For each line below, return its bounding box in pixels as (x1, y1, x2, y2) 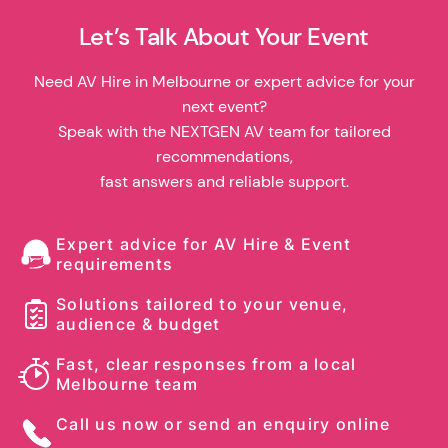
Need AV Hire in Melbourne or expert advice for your (33, 71, 415, 93)
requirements (56, 254, 174, 275)
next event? (181, 96, 267, 118)
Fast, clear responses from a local (56, 354, 357, 375)
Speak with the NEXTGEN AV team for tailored (57, 121, 391, 143)
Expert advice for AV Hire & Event (56, 234, 352, 255)
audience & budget (56, 314, 221, 335)
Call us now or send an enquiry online (56, 414, 391, 435)
